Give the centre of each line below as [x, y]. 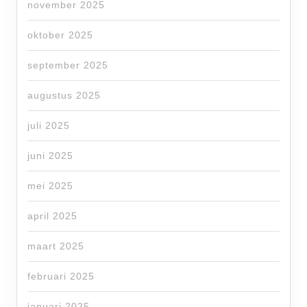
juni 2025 [50, 156]
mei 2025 [50, 186]
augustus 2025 [64, 95]
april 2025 [52, 216]
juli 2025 [49, 125]
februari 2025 [61, 276]
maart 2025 [56, 246]
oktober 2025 [60, 35]
